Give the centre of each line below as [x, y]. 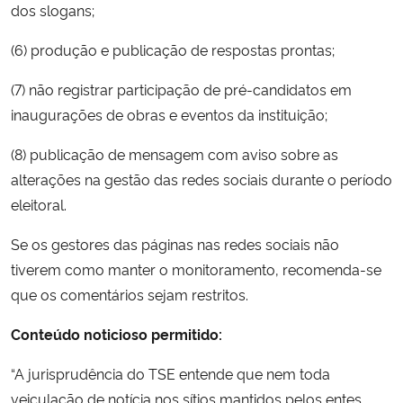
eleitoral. [39, 204]
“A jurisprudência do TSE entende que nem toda [170, 373]
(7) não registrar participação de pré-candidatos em [181, 89]
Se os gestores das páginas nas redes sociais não [175, 243]
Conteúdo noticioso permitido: [116, 333]
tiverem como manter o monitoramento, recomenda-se [196, 269]
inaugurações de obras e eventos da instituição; [169, 114]
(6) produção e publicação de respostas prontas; [173, 49]
